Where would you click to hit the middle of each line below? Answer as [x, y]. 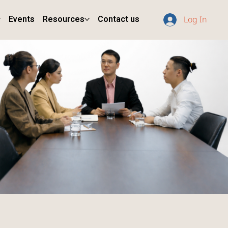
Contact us [119, 19]
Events [22, 19]
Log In [196, 20]
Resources [64, 19]
